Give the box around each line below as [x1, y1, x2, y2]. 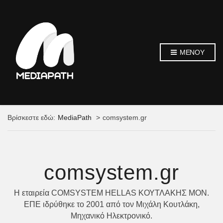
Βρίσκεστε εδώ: [7, 113, 55, 121]
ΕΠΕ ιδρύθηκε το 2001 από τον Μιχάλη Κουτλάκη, [23, 200, 200, 209]
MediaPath [58, 113, 92, 121]
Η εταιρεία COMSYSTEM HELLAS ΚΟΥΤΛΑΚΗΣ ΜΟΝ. [14, 189, 209, 197]
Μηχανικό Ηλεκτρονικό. [71, 212, 152, 220]
